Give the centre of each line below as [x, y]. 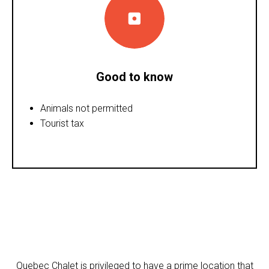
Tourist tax [62, 123]
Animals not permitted [86, 108]
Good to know [134, 77]
